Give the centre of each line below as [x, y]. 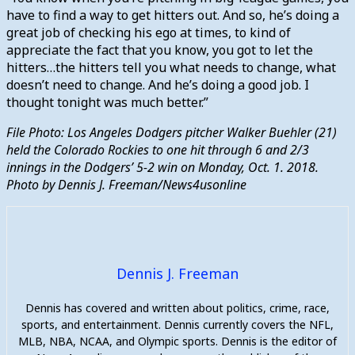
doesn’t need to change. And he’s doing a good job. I [158, 84]
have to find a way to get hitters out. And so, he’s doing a [173, 15]
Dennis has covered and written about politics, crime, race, [177, 307]
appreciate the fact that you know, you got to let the [160, 50]
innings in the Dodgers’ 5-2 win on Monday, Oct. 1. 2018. [162, 167]
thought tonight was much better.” [111, 102]
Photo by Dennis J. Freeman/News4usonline [126, 184]
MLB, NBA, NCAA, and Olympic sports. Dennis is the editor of [177, 341]
